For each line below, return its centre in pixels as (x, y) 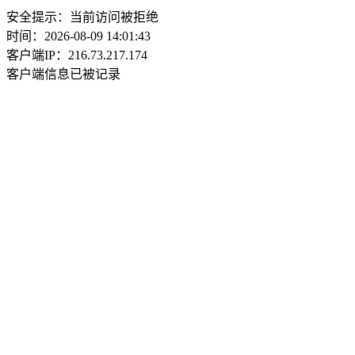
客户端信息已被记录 (63, 74)
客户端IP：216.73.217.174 (77, 55)
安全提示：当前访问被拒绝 (82, 17)
